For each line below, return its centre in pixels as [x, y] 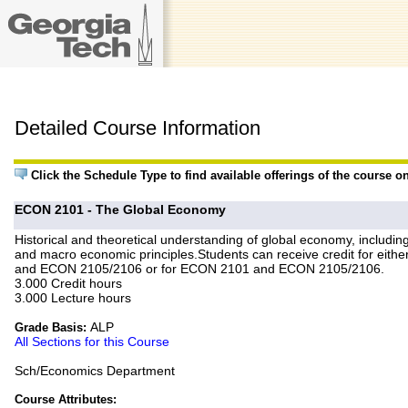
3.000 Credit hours [69, 284]
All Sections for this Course [92, 342]
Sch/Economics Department [95, 371]
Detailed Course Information [138, 128]
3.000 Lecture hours [73, 298]
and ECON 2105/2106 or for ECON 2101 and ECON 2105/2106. [200, 269]
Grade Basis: [53, 328]
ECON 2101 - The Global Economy [121, 210]
